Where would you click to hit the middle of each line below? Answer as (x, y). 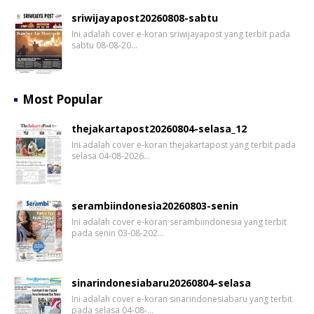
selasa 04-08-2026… (111, 156)
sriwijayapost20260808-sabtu (145, 18)
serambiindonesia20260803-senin (155, 205)
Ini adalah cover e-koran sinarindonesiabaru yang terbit (182, 299)
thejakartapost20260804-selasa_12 (159, 128)
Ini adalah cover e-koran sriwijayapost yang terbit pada (181, 34)
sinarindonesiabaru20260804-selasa (161, 282)
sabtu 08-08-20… (104, 45)
